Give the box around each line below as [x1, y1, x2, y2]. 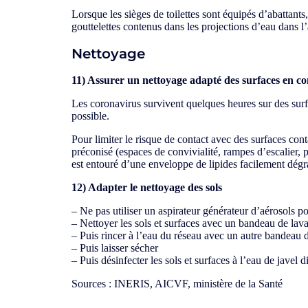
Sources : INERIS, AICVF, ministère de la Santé [71, 277, 283, 289]
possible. [71, 109, 109, 122]
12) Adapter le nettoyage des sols [71, 181, 222, 193]
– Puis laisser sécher [71, 241, 158, 254]
